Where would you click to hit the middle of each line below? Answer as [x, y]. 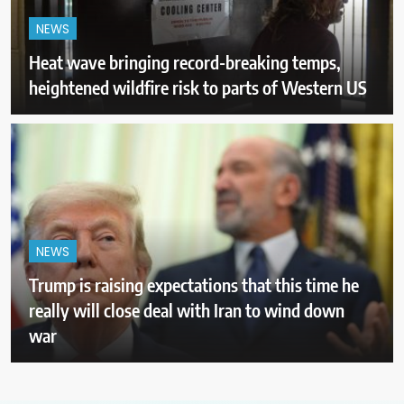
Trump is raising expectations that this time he [194, 284]
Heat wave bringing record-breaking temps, [185, 61]
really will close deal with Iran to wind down [187, 309]
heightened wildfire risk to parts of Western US [198, 87]
